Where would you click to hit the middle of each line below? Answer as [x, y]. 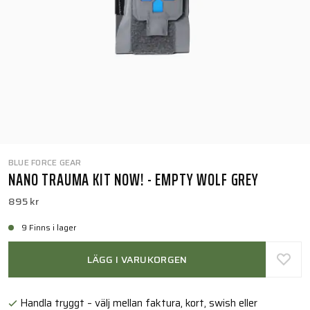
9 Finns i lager [52, 227]
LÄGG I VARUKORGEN [137, 259]
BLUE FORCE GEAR [45, 162]
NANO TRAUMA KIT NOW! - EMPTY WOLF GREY [134, 180]
